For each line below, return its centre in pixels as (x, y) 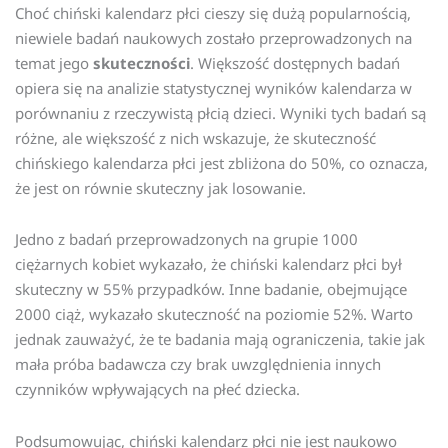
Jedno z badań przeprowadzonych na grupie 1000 (186, 239)
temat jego (54, 63)
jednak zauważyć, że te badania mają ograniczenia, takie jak (220, 339)
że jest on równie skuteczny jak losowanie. (160, 188)
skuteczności (141, 63)
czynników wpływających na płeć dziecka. (157, 389)
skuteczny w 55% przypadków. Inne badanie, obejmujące (211, 289)
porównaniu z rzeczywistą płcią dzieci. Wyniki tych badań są (220, 113)
